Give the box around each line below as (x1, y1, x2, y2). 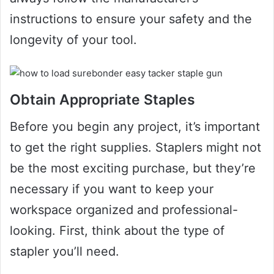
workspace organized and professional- (10, 202, 238, 218)
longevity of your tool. (10, 32, 137, 47)
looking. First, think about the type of (10, 223, 224, 239)
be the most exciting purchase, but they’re (10, 161, 256, 176)
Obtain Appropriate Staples (10, 91, 195, 108)
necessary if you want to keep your (10, 182, 213, 197)
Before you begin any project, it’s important (10, 119, 260, 135)
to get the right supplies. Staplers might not (10, 140, 261, 155)
